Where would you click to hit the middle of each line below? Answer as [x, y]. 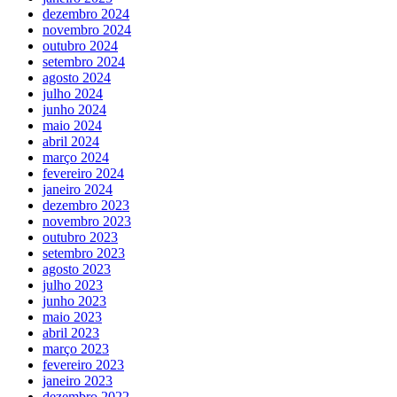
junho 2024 [74, 109]
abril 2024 [71, 141]
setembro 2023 [84, 253]
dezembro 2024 [86, 13]
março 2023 [76, 348]
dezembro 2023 [86, 205]
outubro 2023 [80, 237]
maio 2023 [72, 316]
